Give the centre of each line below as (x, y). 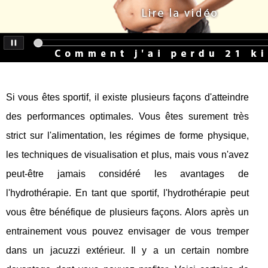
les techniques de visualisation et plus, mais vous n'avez (127, 155)
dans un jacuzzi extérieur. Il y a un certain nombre (127, 251)
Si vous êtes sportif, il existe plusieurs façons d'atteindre (127, 98)
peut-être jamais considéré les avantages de (127, 174)
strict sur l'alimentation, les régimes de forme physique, (127, 136)
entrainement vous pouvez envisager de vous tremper (127, 232)
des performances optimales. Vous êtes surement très (127, 117)
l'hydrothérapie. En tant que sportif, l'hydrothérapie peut (127, 193)
